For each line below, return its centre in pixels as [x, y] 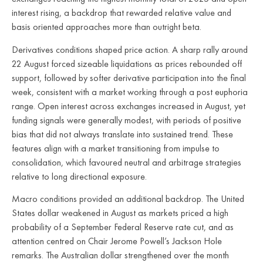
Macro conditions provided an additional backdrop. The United [128, 199]
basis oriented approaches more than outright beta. [107, 27]
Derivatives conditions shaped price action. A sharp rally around [130, 49]
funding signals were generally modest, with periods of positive [127, 120]
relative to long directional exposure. [79, 176]
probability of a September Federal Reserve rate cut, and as [123, 227]
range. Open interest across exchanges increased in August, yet [129, 106]
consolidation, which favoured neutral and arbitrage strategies [127, 162]
